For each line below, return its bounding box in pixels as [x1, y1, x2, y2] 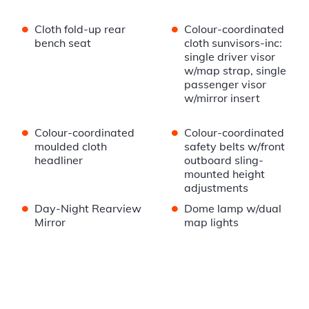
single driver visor [183, 50, 275, 64]
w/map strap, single [183, 63, 286, 78]
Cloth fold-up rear [34, 22, 126, 37]
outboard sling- [183, 153, 263, 168]
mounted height [183, 167, 265, 181]
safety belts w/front [183, 139, 285, 154]
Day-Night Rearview [34, 201, 141, 216]
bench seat [34, 36, 91, 50]
